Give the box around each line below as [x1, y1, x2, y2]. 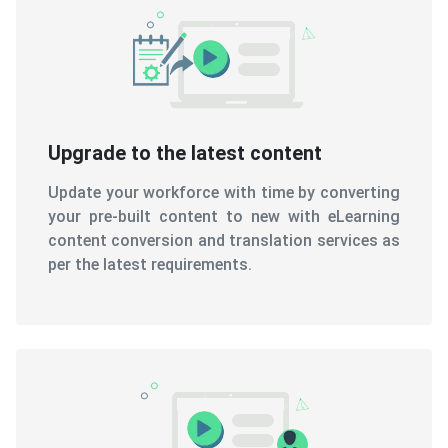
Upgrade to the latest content [48, 140, 322, 165]
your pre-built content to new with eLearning [48, 206, 400, 226]
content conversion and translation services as [48, 230, 400, 250]
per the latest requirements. [48, 254, 252, 274]
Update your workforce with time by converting [48, 182, 400, 202]
